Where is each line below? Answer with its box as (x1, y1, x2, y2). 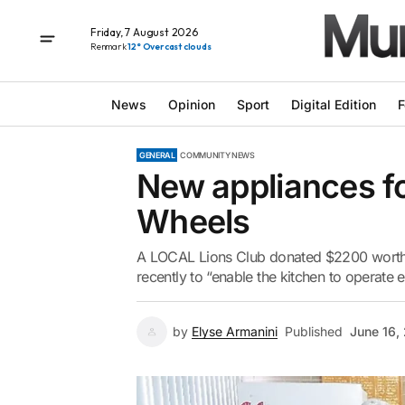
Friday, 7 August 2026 (90, 24, 198, 39)
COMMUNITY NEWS (180, 150, 255, 160)
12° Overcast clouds (127, 40, 212, 52)
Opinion (167, 96, 215, 112)
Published (285, 324, 343, 339)
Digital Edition (290, 96, 376, 112)
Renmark (90, 40, 128, 52)
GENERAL (139, 150, 175, 160)
